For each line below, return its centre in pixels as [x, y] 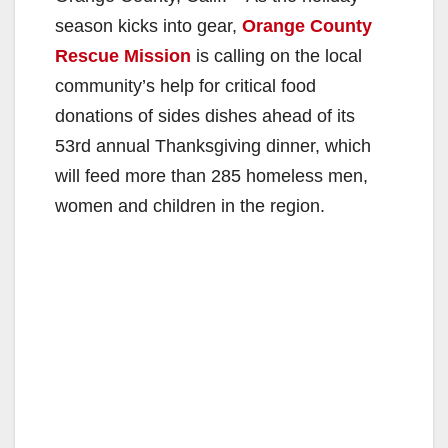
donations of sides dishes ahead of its [205, 116]
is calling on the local [276, 56]
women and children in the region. [190, 206]
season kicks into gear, [148, 26]
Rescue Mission [123, 56]
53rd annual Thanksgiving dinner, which [213, 146]
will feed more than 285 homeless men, [211, 176]
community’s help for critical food [185, 86]
